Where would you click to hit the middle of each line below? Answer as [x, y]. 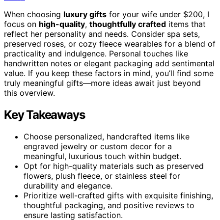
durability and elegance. [68, 185]
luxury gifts [85, 14]
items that [186, 24]
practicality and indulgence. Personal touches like [96, 53]
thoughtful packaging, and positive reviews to [109, 205]
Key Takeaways [44, 114]
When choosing [34, 14]
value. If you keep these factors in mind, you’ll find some [109, 73]
